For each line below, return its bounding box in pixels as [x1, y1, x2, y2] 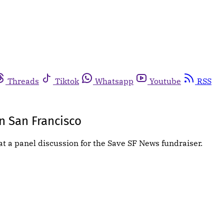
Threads [7, 76, 39, 86]
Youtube [149, 76, 181, 86]
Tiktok [55, 76, 79, 86]
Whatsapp [95, 76, 133, 86]
